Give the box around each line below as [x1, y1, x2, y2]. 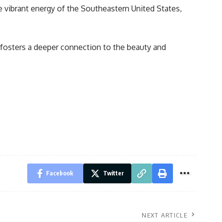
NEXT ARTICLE [142, 211, 187, 220]
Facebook [46, 169, 73, 177]
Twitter [103, 169, 124, 177]
